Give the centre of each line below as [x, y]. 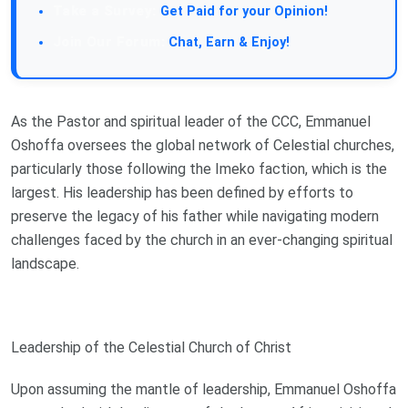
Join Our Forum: [109, 41]
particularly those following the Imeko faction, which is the [199, 168]
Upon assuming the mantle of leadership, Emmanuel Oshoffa [204, 389]
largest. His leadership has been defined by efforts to [182, 192]
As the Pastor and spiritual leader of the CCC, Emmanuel [191, 121]
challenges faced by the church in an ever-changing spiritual [202, 240]
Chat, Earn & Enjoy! [227, 42]
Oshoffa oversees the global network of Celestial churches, [203, 145]
